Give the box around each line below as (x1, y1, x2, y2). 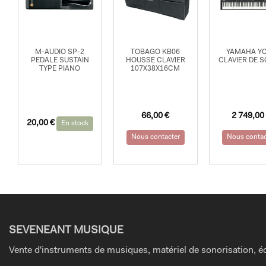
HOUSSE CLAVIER (125, 56, 185, 64)
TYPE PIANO (39, 65, 81, 72)
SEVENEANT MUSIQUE (9, 225, 123, 236)
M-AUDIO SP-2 (35, 48, 85, 56)
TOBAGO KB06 (131, 48, 180, 56)
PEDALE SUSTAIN (30, 56, 89, 64)
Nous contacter (131, 134, 180, 141)
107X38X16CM (131, 65, 180, 72)
